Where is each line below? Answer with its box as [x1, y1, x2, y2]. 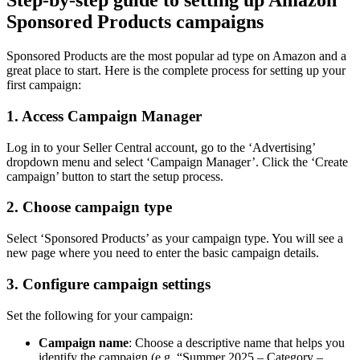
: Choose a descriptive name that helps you [129, 335, 345, 350]
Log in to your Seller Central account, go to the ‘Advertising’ [6, 140, 315, 154]
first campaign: [6, 78, 81, 92]
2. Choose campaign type [6, 198, 172, 216]
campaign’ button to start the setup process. [6, 169, 223, 183]
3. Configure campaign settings [6, 275, 211, 292]
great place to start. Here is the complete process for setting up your [6, 63, 346, 78]
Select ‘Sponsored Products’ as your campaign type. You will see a [6, 231, 343, 246]
